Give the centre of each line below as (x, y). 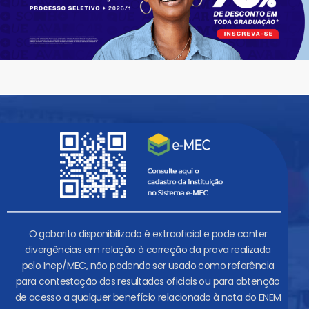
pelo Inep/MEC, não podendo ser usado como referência (148, 266)
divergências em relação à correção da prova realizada (148, 250)
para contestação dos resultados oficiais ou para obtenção (148, 282)
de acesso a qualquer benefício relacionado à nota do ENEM (148, 298)
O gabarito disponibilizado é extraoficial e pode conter (148, 234)
